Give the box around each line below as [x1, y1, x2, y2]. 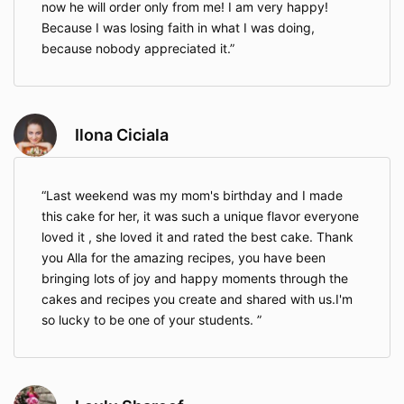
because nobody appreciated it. [41, 41, 230, 57]
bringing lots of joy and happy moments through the [41, 271, 348, 287]
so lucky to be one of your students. [41, 312, 257, 328]
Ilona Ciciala [75, 125, 169, 145]
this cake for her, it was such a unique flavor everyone [41, 208, 359, 225]
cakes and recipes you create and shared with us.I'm [41, 291, 353, 308]
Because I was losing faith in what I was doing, [41, 20, 315, 36]
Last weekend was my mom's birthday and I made [46, 188, 343, 204]
